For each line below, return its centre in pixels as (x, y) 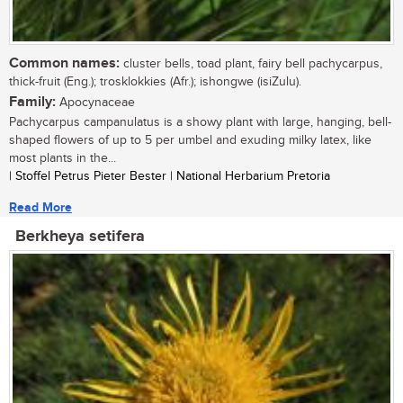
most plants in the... (63, 159)
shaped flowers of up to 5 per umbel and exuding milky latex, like (190, 141)
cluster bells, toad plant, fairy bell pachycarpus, (251, 64)
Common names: (64, 64)
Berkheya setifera (80, 237)
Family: (32, 103)
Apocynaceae (95, 103)
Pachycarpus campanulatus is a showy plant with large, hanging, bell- (200, 123)
